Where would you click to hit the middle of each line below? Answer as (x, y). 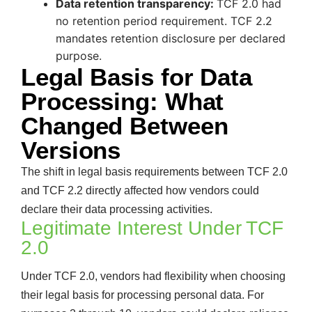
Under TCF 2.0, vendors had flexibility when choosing (153, 276)
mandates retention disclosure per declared (171, 39)
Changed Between (125, 126)
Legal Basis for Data (136, 77)
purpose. (79, 56)
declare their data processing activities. (117, 210)
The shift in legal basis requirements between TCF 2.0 (154, 172)
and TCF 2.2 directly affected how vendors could (140, 191)
